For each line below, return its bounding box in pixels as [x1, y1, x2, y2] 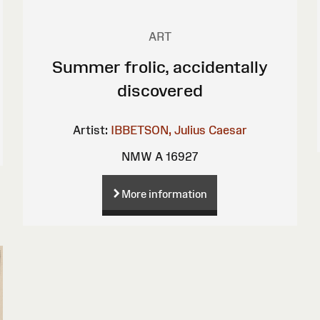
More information [121, 187, 208, 200]
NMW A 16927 [121, 149, 199, 163]
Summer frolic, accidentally [51, 56, 268, 76]
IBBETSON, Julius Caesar [110, 123, 247, 136]
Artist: [72, 123, 108, 136]
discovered [116, 80, 203, 100]
